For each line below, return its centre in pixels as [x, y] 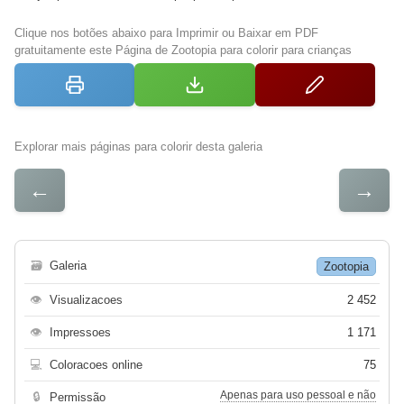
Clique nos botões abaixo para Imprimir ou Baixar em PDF [166, 33]
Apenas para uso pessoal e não [298, 395]
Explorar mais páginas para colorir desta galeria [138, 147]
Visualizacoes [86, 300]
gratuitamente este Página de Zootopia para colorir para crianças [183, 50]
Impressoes [80, 333]
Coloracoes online [96, 365]
